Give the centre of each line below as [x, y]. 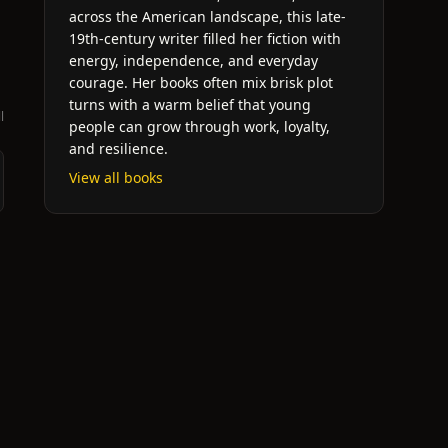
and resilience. [118, 148]
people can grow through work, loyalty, [199, 126]
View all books [116, 177]
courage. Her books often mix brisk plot [201, 82]
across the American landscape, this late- [207, 16]
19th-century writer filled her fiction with [205, 38]
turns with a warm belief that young [190, 104]
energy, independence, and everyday [193, 60]
